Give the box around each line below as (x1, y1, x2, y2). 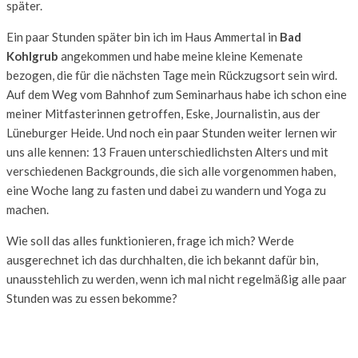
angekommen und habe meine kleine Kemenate (58, 48, 303, 63)
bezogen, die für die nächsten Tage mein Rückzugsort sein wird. (6, 67, 337, 82)
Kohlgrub (6, 48, 58, 63)
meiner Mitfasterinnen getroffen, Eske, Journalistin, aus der (6, 105, 320, 121)
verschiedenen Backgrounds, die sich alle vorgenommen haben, (6, 163, 336, 178)
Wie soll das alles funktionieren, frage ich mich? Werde (6, 233, 294, 248)
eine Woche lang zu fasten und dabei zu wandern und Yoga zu (6, 182, 326, 197)
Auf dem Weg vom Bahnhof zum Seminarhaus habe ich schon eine (6, 86, 347, 101)
